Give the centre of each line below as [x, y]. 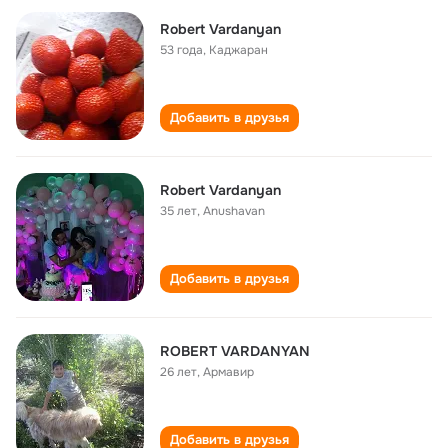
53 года [181, 50]
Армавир [228, 372]
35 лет [178, 211]
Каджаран [238, 50]
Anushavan [234, 211]
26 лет [178, 372]
